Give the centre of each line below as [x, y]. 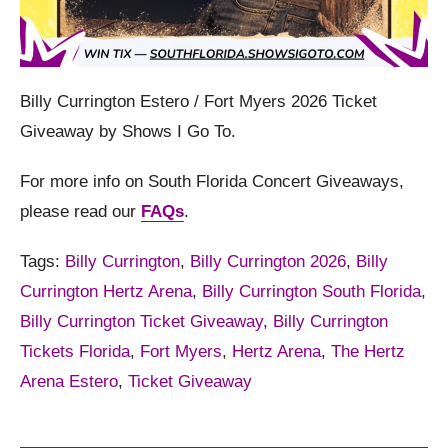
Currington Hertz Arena [106, 291]
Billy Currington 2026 [268, 261]
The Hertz [368, 351]
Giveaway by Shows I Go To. [128, 131]
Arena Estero [69, 381]
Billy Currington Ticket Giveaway [141, 321]
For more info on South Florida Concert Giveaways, [212, 181]
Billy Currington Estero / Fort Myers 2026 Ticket [198, 101]
